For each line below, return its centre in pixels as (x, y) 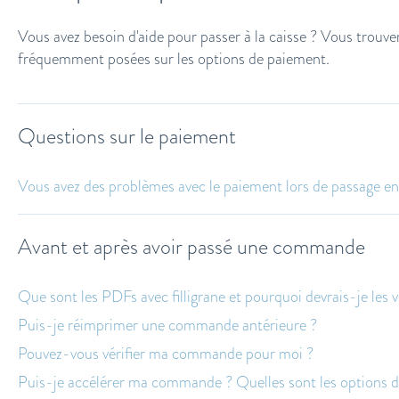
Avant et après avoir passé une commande (191, 246)
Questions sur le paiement (126, 137)
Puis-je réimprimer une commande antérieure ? (167, 326)
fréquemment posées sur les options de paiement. (173, 59)
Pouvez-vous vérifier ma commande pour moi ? (165, 354)
